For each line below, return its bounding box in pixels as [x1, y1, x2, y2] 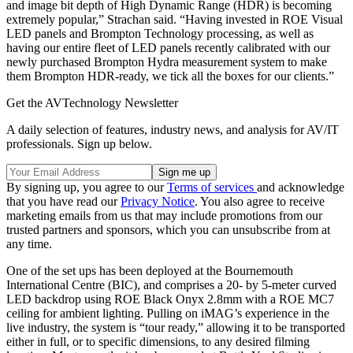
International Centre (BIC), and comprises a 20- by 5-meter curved [6, 277, 336, 292]
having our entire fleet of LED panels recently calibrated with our [6, 40, 330, 54]
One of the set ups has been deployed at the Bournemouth [6, 263, 293, 277]
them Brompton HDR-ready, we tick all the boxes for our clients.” [6, 69, 334, 83]
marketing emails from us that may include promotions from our [6, 208, 322, 222]
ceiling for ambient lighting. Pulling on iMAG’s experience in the [6, 306, 329, 320]
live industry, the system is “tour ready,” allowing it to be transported [6, 320, 345, 334]
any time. [6, 236, 52, 251]
